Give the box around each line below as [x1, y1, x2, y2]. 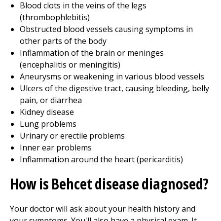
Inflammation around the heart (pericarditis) [20, 154, 183, 165]
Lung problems [20, 118, 76, 129]
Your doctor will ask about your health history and [10, 203, 195, 214]
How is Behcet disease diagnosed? [10, 174, 209, 194]
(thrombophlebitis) [20, 12, 90, 23]
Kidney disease [20, 107, 74, 117]
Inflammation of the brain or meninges [20, 47, 164, 58]
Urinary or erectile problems [20, 130, 125, 141]
